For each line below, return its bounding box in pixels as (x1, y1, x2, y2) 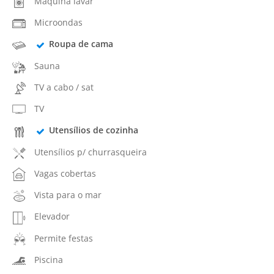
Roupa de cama (48, 38, 113, 50)
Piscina (34, 253, 63, 265)
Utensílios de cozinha (48, 124, 138, 136)
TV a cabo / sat (34, 81, 94, 93)
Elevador (34, 210, 70, 223)
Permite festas (34, 232, 93, 244)
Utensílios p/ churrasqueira (34, 146, 147, 158)
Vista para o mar (34, 189, 102, 201)
